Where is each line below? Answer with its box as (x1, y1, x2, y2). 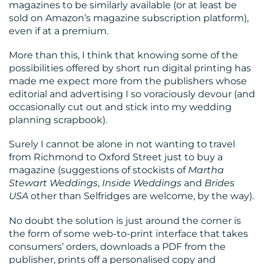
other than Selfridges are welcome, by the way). (28, 190, 254, 202)
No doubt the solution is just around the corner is (9, 214, 241, 226)
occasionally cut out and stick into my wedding (9, 101, 232, 113)
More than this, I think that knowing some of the (9, 49, 238, 61)
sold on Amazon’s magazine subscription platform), (9, 12, 249, 24)
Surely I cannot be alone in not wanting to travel (9, 138, 235, 150)
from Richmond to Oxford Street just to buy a (9, 151, 223, 163)
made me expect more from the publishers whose (9, 75, 247, 87)
